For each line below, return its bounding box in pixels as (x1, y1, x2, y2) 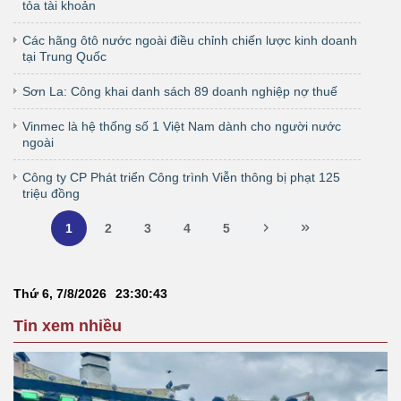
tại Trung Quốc (22, 48, 107, 64)
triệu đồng (22, 185, 80, 200)
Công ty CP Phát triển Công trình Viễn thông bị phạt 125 (22, 169, 340, 184)
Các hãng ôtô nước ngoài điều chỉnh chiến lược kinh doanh (22, 32, 357, 47)
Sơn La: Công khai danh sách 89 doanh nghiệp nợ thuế (22, 83, 337, 98)
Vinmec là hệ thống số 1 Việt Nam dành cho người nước (22, 118, 341, 133)
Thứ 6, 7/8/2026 (13, 286, 107, 301)
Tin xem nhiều (13, 316, 122, 335)
